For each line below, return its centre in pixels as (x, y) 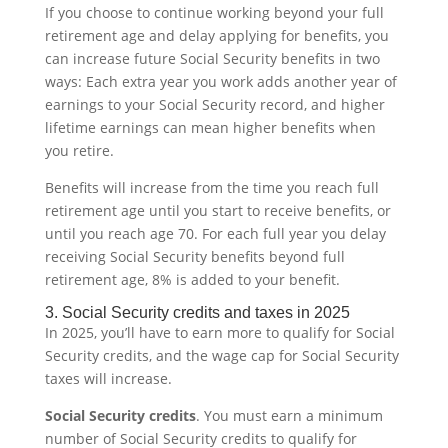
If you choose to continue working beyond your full (214, 12)
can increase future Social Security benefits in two (212, 58)
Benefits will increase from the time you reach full (211, 187)
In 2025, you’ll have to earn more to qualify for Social (219, 332)
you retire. (79, 150)
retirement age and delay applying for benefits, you (216, 35)
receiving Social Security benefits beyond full (194, 256)
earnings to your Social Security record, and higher (214, 104)
